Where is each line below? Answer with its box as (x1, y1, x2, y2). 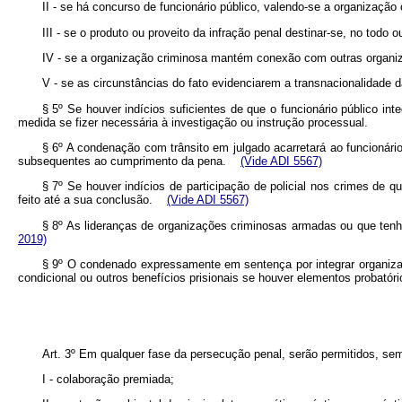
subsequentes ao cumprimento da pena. (18, 153, 240, 168)
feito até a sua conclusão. (18, 193, 167, 207)
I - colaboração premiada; (41, 372, 174, 387)
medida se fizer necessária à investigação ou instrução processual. (18, 115, 368, 129)
